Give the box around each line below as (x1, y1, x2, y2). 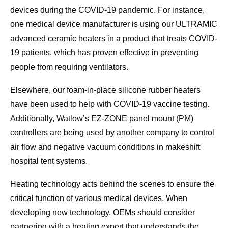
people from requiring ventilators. (10, 63, 128, 72)
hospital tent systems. (10, 157, 88, 166)
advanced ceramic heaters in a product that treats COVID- (10, 34, 217, 43)
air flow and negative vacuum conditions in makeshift (10, 142, 200, 152)
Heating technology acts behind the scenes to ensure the (10, 180, 214, 189)
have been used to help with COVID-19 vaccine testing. (10, 100, 209, 109)
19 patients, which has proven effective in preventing (10, 48, 198, 58)
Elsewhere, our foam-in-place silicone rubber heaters (10, 85, 201, 95)
